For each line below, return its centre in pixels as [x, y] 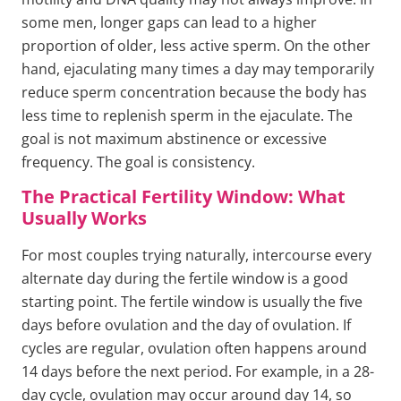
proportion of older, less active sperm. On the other [196, 45]
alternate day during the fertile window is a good [185, 279]
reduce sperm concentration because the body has [194, 92]
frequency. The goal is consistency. [138, 162]
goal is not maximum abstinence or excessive [174, 138]
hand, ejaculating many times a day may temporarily [198, 68]
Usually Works [84, 218]
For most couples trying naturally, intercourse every [196, 256]
